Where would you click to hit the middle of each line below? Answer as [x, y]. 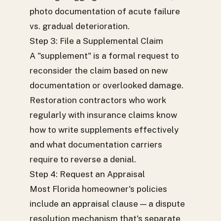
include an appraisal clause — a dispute [107, 204]
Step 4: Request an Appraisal [87, 174]
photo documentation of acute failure [105, 11]
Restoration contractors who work [98, 100]
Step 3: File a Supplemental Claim [96, 41]
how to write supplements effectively [104, 130]
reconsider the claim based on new [99, 71]
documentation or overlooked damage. [107, 85]
